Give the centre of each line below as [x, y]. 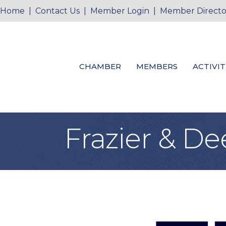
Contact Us [58, 11]
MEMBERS [157, 66]
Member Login [120, 11]
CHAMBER [100, 66]
